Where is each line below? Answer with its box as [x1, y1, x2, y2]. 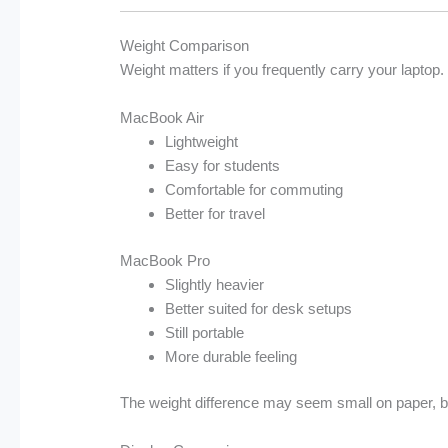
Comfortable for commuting [165, 181, 344, 199]
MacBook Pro [120, 251, 211, 269]
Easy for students [165, 157, 281, 175]
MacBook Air [120, 109, 205, 127]
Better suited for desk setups [165, 299, 353, 317]
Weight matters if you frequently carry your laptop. [120, 61, 445, 79]
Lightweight [165, 133, 239, 151]
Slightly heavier [165, 275, 265, 293]
